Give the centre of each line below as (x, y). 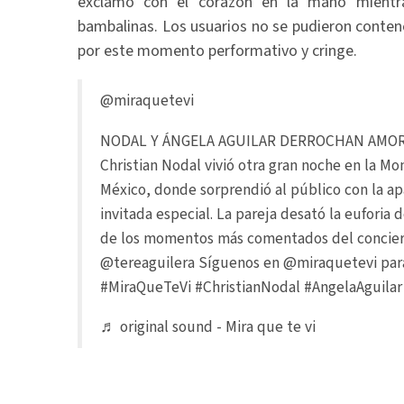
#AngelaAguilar (353, 287)
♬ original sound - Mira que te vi (208, 327)
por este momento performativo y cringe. (217, 51)
